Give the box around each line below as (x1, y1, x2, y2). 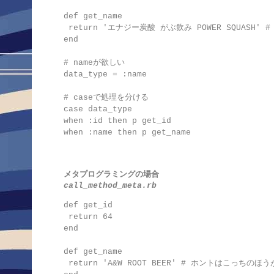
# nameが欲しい (64, 58, 125, 68)
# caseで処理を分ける (64, 93, 149, 103)
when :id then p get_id (64, 116, 171, 126)
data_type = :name (64, 70, 147, 80)
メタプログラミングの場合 (64, 169, 159, 179)
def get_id (64, 200, 113, 210)
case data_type (64, 105, 132, 114)
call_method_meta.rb (64, 180, 157, 190)
